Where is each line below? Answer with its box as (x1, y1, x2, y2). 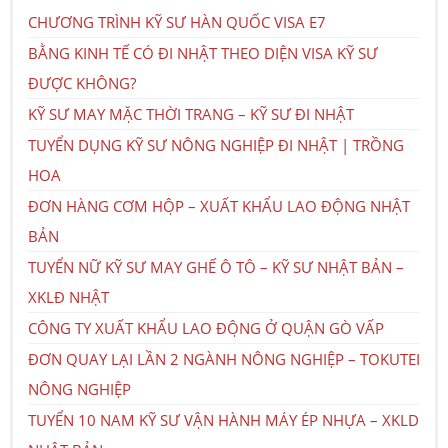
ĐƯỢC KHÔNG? (28, 72, 136, 93)
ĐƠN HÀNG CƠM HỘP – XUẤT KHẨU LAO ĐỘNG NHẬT (28, 195, 410, 216)
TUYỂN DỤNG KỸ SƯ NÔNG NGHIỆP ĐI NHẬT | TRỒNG (28, 134, 404, 155)
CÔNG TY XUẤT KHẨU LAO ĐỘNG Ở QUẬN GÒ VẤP (28, 317, 384, 338)
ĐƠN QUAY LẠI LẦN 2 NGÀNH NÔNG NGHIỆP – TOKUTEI (28, 348, 420, 369)
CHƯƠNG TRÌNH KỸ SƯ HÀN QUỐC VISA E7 (28, 11, 326, 32)
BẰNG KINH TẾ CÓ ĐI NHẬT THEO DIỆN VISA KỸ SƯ (28, 42, 378, 63)
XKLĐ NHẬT (28, 286, 109, 307)
